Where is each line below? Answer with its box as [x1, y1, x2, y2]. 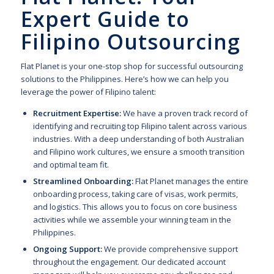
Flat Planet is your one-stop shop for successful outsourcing [20, 61, 243, 72]
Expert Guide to [20, 5, 190, 34]
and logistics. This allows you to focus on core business [32, 201, 237, 213]
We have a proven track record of [120, 108, 248, 119]
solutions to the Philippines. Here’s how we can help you [20, 73, 229, 85]
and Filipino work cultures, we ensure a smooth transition [32, 146, 245, 158]
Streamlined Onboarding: [32, 176, 133, 187]
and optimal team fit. [32, 159, 109, 171]
